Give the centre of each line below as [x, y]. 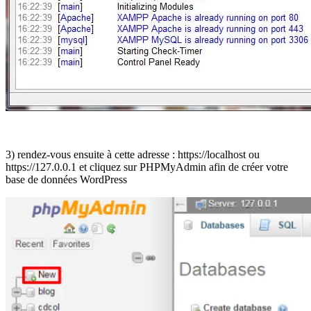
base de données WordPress [66, 180]
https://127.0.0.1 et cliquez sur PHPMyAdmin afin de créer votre [147, 167]
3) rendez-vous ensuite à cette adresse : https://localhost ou [133, 155]
